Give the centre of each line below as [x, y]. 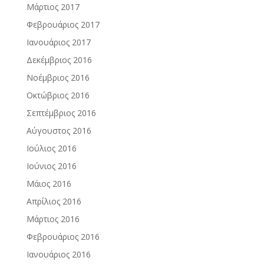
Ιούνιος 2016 [51, 166]
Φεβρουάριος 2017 [63, 24]
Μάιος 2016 [49, 184]
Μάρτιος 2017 [53, 7]
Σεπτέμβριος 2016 [61, 113]
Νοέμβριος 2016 [58, 77]
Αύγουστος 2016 [59, 131]
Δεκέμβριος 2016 [59, 60]
